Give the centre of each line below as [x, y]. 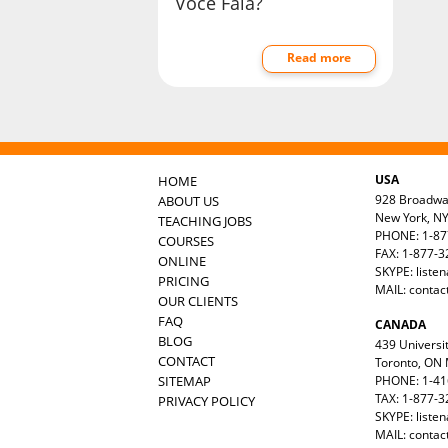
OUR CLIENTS [198, 300]
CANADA [401, 324]
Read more [318, 58]
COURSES [186, 240]
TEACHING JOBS [205, 220]
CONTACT [186, 360]
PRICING [183, 280]
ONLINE [182, 260]
